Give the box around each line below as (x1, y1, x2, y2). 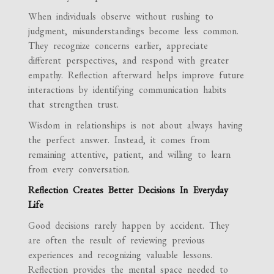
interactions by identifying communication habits (28, 83, 227, 97)
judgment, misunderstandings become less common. (28, 24, 239, 38)
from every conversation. (28, 163, 130, 176)
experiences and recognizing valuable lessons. (28, 248, 213, 262)
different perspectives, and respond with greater (28, 54, 229, 67)
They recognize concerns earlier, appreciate (28, 39, 209, 53)
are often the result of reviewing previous (28, 234, 206, 247)
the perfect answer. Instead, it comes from (28, 133, 210, 147)
